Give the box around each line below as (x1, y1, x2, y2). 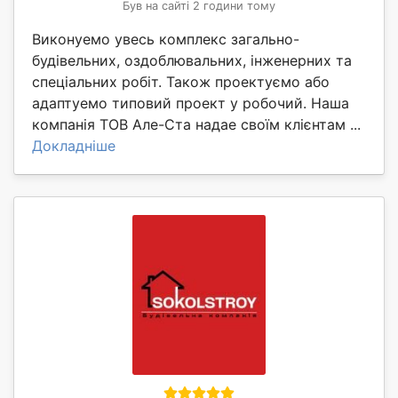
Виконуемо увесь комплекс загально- (32, 29, 299, 48)
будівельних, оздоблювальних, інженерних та (32, 51, 352, 69)
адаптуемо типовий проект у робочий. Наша (32, 93, 349, 112)
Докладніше (32, 136, 115, 155)
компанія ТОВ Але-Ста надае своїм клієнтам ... (32, 115, 361, 133)
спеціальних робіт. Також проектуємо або (32, 72, 330, 91)
